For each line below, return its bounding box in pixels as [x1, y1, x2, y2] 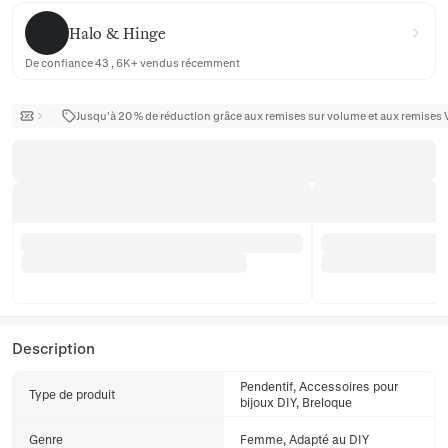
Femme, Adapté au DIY [240, 432, 369, 446]
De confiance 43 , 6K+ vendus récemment [25, 56, 240, 69]
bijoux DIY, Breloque [240, 395, 352, 409]
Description [12, 339, 95, 357]
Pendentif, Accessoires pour [240, 379, 398, 393]
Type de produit [29, 387, 115, 401]
